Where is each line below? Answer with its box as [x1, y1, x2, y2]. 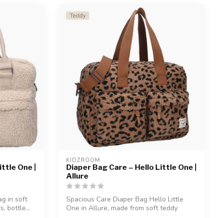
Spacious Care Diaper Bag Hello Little [66, 195, 183, 204]
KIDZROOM [66, 157, 100, 164]
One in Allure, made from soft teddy [66, 203, 178, 213]
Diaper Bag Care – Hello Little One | [66, 163, 197, 172]
